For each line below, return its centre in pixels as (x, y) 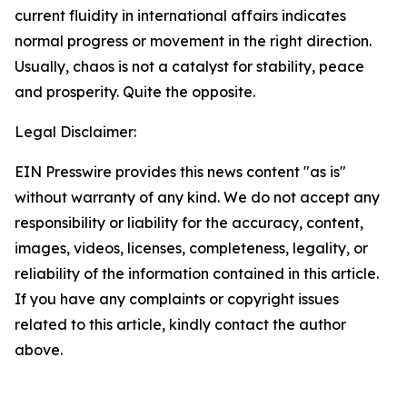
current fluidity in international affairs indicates (180, 15)
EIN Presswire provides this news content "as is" (180, 172)
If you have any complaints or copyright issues (177, 299)
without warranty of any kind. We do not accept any (197, 197)
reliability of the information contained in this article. (197, 273)
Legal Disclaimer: (75, 132)
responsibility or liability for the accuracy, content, (189, 223)
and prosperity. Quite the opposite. (135, 92)
